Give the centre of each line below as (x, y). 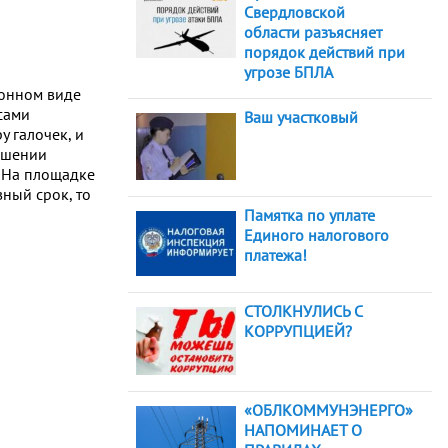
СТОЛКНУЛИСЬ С (303, 310)
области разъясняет (313, 32)
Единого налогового (316, 234)
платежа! (275, 254)
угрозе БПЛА (288, 72)
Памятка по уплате (309, 214)
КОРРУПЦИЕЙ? (298, 330)
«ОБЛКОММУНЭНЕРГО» (328, 410)
